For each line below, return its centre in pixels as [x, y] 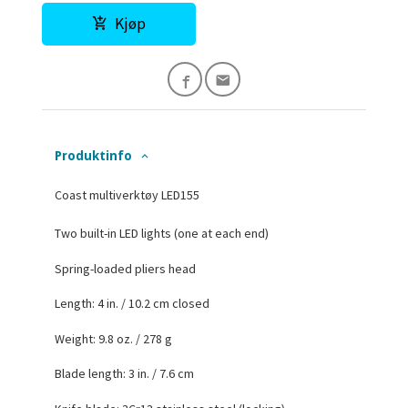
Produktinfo [94, 156]
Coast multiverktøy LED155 [127, 195]
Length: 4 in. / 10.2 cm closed [133, 304]
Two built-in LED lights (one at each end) [162, 234]
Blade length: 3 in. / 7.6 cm [125, 374]
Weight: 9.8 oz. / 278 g [114, 338]
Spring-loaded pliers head [126, 268]
